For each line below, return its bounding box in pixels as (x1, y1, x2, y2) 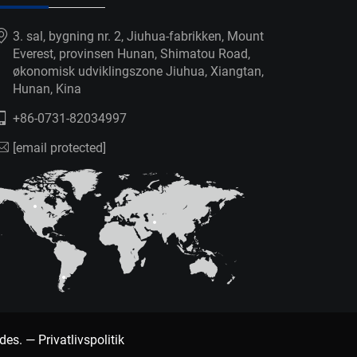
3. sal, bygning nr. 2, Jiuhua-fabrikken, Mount (13, 28, 264, 44)
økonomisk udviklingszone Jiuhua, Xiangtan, (13, 63, 264, 79)
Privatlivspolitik (38, 331, 124, 347)
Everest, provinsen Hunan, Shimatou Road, (13, 45, 250, 61)
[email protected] (13, 139, 106, 155)
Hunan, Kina (13, 80, 81, 96)
